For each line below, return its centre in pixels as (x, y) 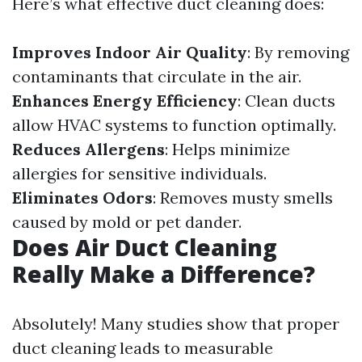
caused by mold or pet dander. (127, 221)
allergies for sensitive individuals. (139, 173)
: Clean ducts (286, 100)
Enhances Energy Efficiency (125, 100)
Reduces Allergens (88, 149)
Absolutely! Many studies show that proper (176, 323)
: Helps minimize (227, 149)
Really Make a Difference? (164, 274)
